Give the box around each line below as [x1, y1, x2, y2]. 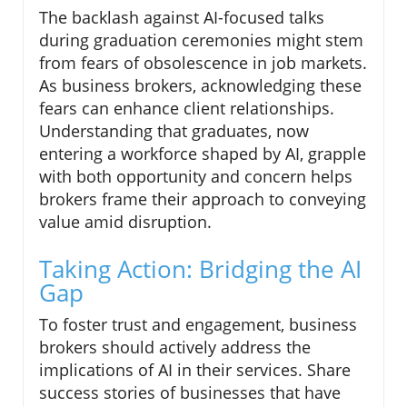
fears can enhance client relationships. [39, 97, 334, 120]
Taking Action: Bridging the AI [39, 253, 362, 286]
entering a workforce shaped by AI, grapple [39, 143, 366, 165]
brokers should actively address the [39, 336, 311, 359]
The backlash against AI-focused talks [39, 6, 324, 29]
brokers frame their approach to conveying [39, 188, 366, 211]
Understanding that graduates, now [39, 120, 309, 143]
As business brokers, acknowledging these [39, 74, 362, 97]
